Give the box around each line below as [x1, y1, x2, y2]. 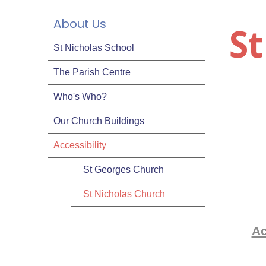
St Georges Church [83, 164, 164, 175]
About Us [53, 15, 106, 32]
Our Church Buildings [53, 116, 144, 126]
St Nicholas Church [83, 189, 165, 199]
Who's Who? [53, 91, 107, 102]
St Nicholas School [53, 43, 134, 53]
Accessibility [53, 140, 106, 150]
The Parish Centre [53, 67, 131, 77]
